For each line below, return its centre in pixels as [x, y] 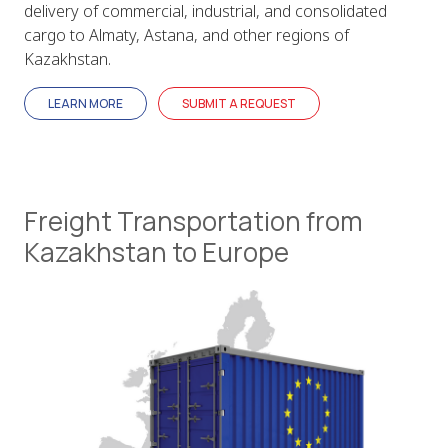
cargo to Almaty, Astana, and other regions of [186, 35]
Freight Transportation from [193, 220]
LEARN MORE [85, 103]
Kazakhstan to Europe [156, 251]
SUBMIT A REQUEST [239, 103]
